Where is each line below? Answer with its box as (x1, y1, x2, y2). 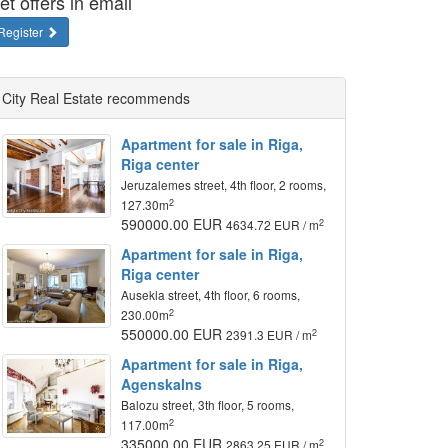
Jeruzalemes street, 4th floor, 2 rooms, (121, 176, 327, 194)
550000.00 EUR (121, 324, 227, 345)
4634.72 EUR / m (226, 216, 320, 234)
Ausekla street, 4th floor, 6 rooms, (121, 286, 301, 304)
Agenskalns (121, 374, 203, 395)
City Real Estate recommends (2, 88, 190, 109)
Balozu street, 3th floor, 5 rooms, (121, 396, 295, 414)
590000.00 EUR (121, 214, 227, 235)
